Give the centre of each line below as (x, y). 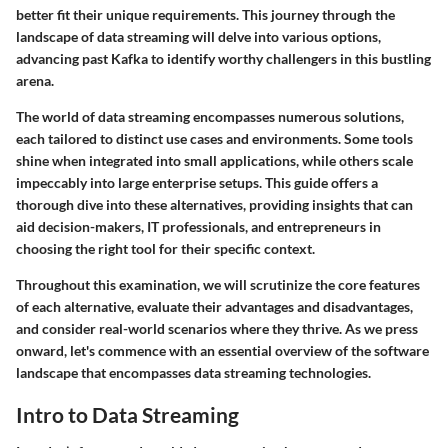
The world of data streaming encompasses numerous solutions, (210, 116)
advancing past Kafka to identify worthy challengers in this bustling (223, 58)
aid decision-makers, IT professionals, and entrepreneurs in (198, 226)
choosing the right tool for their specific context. (165, 248)
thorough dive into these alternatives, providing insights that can (214, 204)
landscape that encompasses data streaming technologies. (193, 372)
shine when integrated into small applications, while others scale (214, 160)
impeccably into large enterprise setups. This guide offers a (197, 182)
